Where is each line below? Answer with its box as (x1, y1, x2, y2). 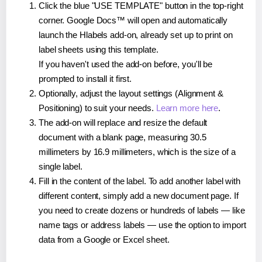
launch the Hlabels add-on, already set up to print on (39, 29, 233, 40)
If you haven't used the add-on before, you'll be (39, 58, 213, 69)
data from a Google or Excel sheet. (39, 234, 170, 244)
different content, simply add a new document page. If (39, 190, 239, 201)
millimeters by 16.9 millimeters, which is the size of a (39, 146, 236, 157)
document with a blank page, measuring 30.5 (39, 132, 206, 142)
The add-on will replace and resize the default (39, 117, 208, 127)
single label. (39, 161, 82, 171)
